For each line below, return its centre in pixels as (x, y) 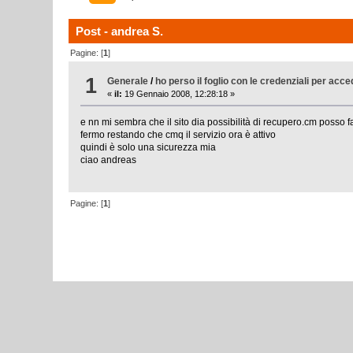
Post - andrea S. (120, 32)
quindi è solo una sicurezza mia (149, 148)
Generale (128, 82)
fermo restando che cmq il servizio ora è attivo (178, 135)
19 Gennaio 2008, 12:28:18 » (179, 94)
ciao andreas (109, 160)
